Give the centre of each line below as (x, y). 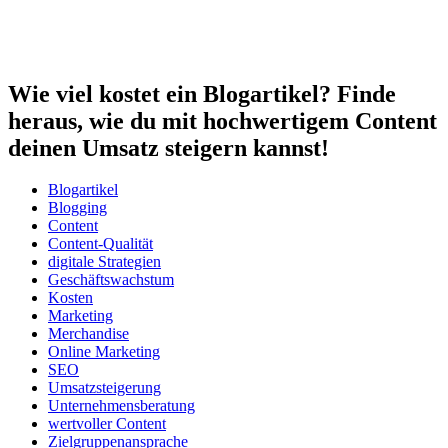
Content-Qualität (100, 244)
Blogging (77, 208)
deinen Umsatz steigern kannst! (168, 147)
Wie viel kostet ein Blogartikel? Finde (202, 93)
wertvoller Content (107, 424)
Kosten (70, 298)
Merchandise (88, 334)
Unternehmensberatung (121, 406)
